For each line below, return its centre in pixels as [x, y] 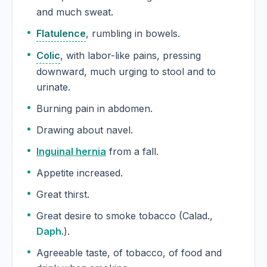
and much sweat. [75, 12]
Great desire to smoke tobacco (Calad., [125, 216]
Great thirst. [63, 195]
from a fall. [132, 152]
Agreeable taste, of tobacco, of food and [81, 253]
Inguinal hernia [71, 152]
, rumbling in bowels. [133, 34]
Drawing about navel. [85, 130]
